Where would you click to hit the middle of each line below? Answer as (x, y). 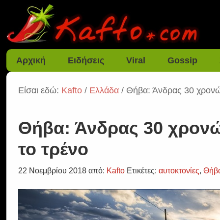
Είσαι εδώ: (40, 90)
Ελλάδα (104, 90)
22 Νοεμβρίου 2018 (53, 171)
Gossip (183, 60)
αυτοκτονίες (179, 171)
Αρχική (31, 60)
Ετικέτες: (143, 171)
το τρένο (54, 149)
